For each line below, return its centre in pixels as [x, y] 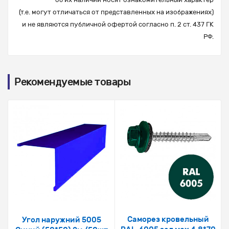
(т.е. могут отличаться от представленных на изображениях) [116, 12]
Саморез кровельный [168, 220]
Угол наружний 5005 [61, 220]
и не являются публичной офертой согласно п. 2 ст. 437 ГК [118, 25]
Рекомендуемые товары [72, 82]
